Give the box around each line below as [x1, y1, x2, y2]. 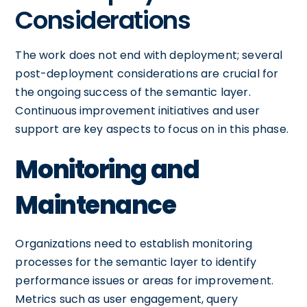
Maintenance [15, 187, 176, 223]
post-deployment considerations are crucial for [15, 65, 279, 82]
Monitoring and [15, 151, 199, 187]
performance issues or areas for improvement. [15, 272, 273, 288]
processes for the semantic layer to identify [15, 254, 256, 270]
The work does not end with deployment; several [15, 47, 283, 63]
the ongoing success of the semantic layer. [15, 84, 251, 100]
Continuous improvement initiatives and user [15, 102, 260, 119]
